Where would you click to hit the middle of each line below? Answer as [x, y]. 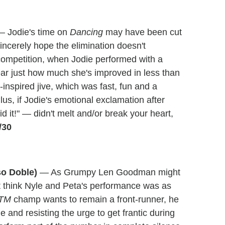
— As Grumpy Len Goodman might [109, 173]
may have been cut [142, 32]
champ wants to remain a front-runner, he [95, 200]
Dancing [86, 32]
